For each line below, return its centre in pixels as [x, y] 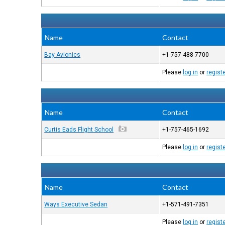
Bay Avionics [63, 55]
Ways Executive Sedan [76, 204]
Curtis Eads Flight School [79, 130]
